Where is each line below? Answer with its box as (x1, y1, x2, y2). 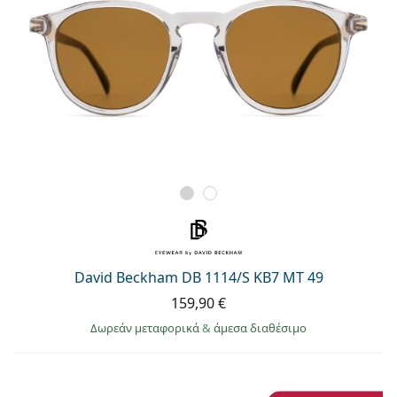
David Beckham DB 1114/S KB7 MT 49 (74, 267, 323, 287)
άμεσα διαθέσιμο (214, 319, 307, 336)
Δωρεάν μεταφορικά (90, 319, 202, 336)
